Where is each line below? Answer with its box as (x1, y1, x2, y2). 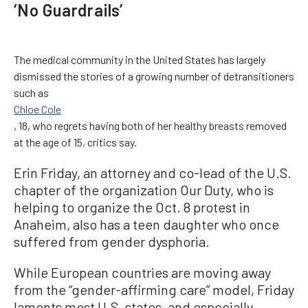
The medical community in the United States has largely (14, 52, 265, 66)
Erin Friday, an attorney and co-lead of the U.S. (14, 164, 291, 181)
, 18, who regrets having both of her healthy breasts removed (14, 118, 287, 132)
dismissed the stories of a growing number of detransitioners (14, 69, 294, 82)
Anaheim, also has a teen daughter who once (14, 215, 279, 232)
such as (14, 85, 49, 99)
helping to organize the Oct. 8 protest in (14, 198, 250, 215)
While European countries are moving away (14, 263, 271, 280)
